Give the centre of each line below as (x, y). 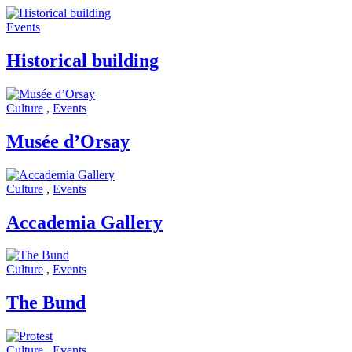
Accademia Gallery (84, 222)
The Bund (46, 303)
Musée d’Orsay (68, 141)
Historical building (82, 60)
